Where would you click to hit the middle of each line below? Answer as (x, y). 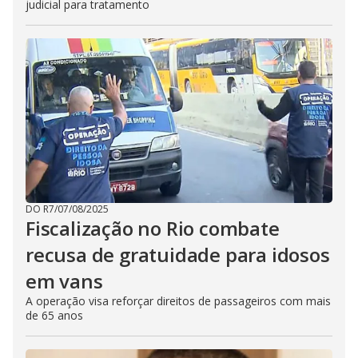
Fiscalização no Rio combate (153, 228)
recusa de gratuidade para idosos (178, 255)
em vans (64, 281)
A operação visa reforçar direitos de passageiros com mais (178, 301)
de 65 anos (54, 315)
